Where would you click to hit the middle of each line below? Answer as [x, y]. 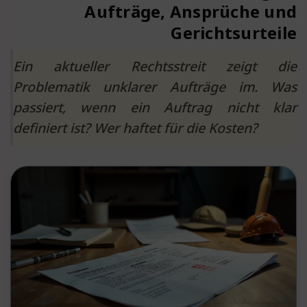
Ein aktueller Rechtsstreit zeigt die [155, 66]
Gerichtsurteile [234, 33]
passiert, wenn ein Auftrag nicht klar [155, 108]
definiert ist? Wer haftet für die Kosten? [135, 128]
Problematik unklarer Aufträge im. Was [155, 87]
